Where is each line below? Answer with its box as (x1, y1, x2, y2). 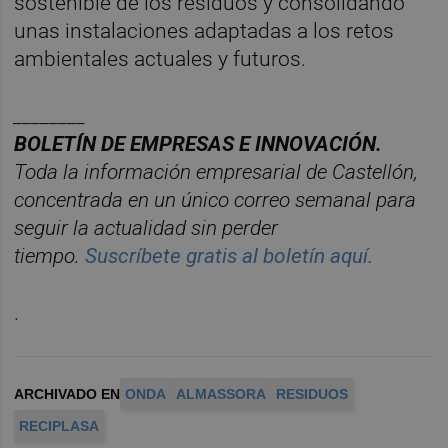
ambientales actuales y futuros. (14, 46, 307, 71)
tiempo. (14, 243, 86, 268)
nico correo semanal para (192, 187, 417, 212)
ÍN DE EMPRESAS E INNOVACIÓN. (76, 131, 383, 156)
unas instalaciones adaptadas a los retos (14, 18, 395, 43)
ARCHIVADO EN (14, 385, 121, 402)
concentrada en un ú (14, 187, 193, 212)
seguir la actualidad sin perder (14, 215, 279, 240)
